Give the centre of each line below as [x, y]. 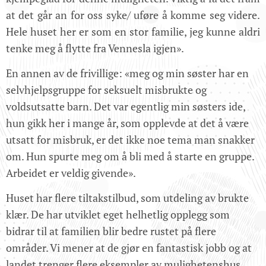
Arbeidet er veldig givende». [71, 172]
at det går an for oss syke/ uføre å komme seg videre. [133, 15]
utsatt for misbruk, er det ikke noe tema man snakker [130, 139]
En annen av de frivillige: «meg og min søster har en [127, 73]
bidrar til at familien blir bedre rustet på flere [111, 231]
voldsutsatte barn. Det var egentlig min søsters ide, [126, 106]
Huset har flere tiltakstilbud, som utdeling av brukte [127, 197]
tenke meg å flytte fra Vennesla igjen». [95, 48]
